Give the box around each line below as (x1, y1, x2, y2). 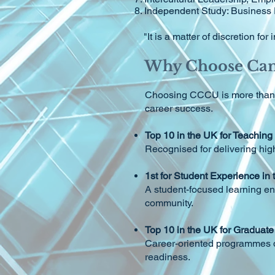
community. (145, 197, 193, 209)
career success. (145, 103, 213, 114)
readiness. (145, 251, 190, 263)
